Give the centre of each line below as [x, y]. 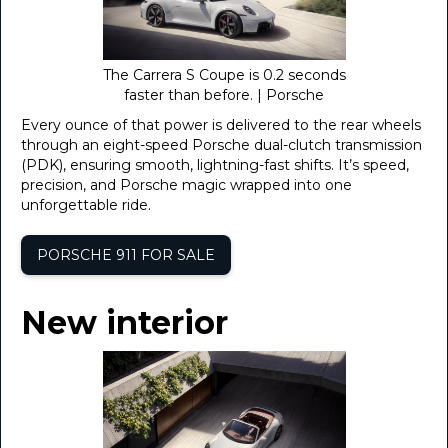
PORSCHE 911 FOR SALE [126, 255]
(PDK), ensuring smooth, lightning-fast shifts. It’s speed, [215, 165]
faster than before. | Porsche [224, 95]
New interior [124, 322]
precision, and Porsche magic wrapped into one [186, 185]
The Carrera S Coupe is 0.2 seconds [224, 75]
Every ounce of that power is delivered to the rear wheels [221, 125]
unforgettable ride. [86, 205]
